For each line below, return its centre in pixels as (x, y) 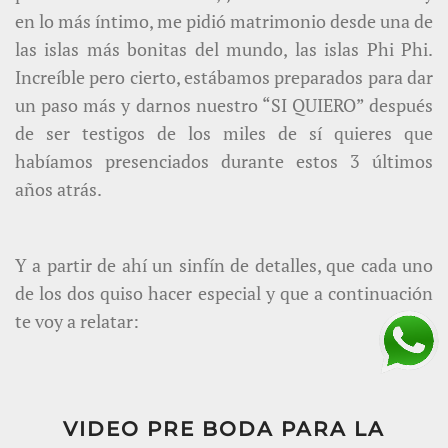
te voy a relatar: (77, 320)
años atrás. (58, 188)
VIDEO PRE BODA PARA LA (224, 428)
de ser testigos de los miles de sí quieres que (224, 132)
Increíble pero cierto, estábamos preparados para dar (224, 76)
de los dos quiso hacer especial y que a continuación (224, 292)
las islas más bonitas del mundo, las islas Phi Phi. (224, 48)
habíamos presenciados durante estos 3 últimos (224, 160)
